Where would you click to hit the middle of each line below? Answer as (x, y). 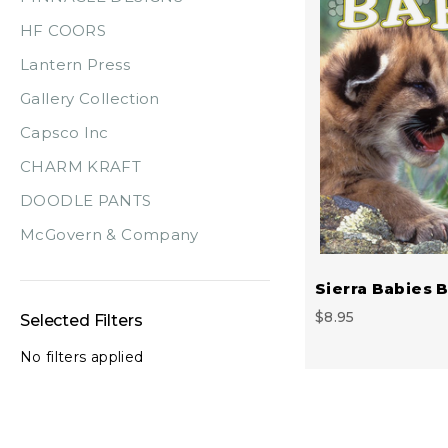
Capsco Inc (64, 132)
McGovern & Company (109, 234)
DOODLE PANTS (86, 200)
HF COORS (63, 30)
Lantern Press (75, 64)
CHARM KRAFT (81, 166)
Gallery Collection (90, 98)
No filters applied (82, 356)
